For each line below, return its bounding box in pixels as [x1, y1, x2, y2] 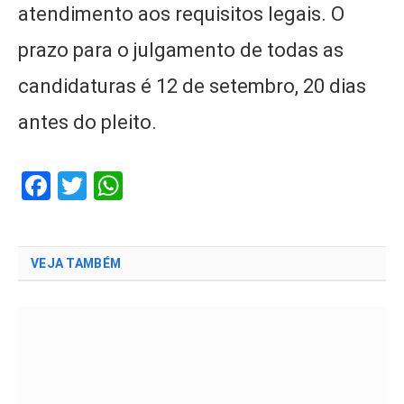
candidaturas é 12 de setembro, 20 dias [18, 74, 366, 97]
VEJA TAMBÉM [31, 255, 122, 271]
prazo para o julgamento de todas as [18, 38, 344, 61]
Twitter [87, 168, 176, 203]
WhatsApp [123, 168, 252, 203]
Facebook [50, 168, 170, 203]
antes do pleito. [18, 110, 157, 133]
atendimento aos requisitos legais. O [18, 2, 344, 25]
